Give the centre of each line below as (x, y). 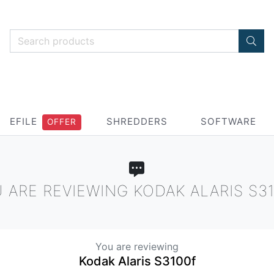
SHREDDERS (137, 121)
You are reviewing (137, 246)
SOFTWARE (228, 121)
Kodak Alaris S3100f (137, 261)
